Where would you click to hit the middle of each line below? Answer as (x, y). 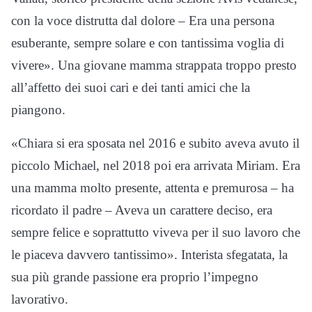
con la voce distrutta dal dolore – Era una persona (143, 21)
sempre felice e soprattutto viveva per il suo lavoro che (156, 233)
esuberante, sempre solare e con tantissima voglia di (148, 43)
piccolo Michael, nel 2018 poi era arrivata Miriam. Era (156, 166)
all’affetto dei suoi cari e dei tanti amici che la (131, 88)
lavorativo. (40, 299)
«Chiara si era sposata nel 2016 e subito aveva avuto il (155, 143)
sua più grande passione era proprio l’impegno (135, 277)
